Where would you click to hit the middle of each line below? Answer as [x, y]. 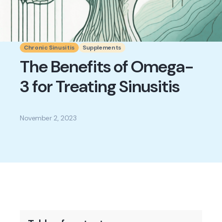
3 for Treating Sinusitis [100, 86]
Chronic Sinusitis [49, 48]
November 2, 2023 [48, 118]
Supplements [102, 48]
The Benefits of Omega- [107, 67]
